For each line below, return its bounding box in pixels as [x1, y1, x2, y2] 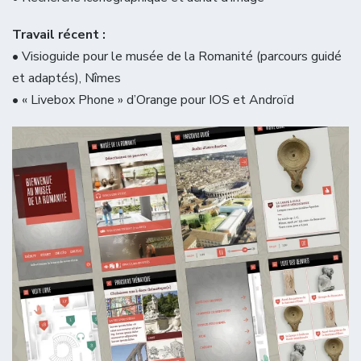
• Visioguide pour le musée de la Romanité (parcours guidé [12, 48, 342, 66]
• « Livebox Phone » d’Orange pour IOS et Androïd [12, 91, 294, 110]
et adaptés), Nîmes [12, 69, 121, 88]
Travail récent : [12, 26, 106, 44]
